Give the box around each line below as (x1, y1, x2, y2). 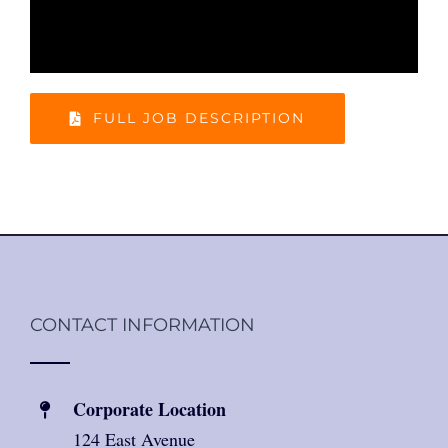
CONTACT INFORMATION (30, 314, 255, 337)
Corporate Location (73, 396, 227, 423)
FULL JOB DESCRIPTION (92, 109, 305, 128)
